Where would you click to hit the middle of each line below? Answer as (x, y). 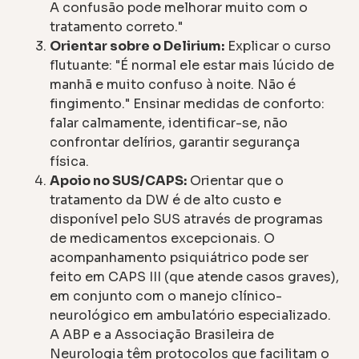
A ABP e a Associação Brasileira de (162, 334)
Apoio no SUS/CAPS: (119, 180)
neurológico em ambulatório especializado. (191, 315)
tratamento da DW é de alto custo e (166, 200)
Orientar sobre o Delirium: (137, 46)
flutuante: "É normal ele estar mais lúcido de (192, 65)
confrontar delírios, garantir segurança (175, 142)
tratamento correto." (117, 26)
